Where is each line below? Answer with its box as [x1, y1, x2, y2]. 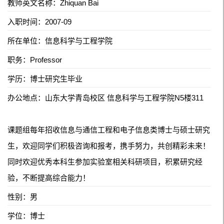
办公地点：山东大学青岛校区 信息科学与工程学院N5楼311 [7, 93, 203, 102]
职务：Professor [7, 55, 62, 64]
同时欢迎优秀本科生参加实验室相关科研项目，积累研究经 [7, 157, 202, 166]
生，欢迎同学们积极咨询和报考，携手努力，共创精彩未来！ [7, 141, 210, 150]
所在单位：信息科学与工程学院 [7, 36, 112, 45]
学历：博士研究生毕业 [7, 74, 82, 83]
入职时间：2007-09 [7, 17, 71, 26]
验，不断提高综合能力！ [7, 173, 90, 182]
